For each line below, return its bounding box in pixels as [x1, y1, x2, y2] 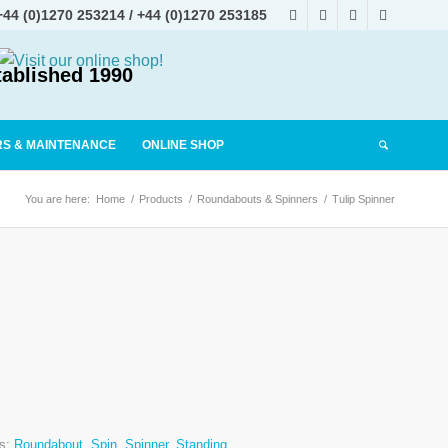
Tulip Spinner [332, 193, 395, 205]
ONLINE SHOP [142, 138, 224, 152]
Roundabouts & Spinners [197, 193, 318, 205]
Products [139, 193, 183, 205]
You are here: [25, 193, 90, 205]
